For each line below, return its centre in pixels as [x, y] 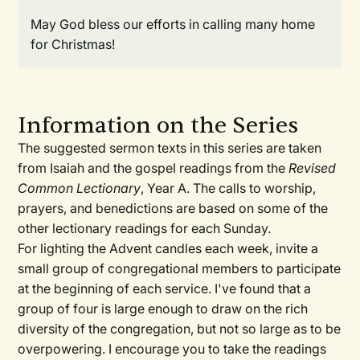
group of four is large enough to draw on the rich [163, 309]
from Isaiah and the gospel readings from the [152, 168]
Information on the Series [158, 126]
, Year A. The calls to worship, [229, 188]
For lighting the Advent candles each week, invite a [168, 249]
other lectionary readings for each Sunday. [145, 229]
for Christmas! [73, 45]
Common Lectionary [80, 188]
